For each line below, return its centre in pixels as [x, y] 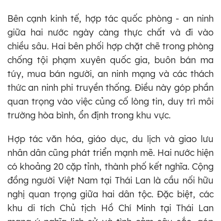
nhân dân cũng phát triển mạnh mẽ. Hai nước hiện [110, 153]
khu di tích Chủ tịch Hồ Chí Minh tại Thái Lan [110, 208]
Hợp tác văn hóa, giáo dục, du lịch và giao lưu [110, 139]
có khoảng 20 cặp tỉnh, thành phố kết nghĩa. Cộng [110, 167]
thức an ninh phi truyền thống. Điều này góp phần [110, 88]
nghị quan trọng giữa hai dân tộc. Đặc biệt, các [110, 194]
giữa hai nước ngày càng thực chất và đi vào [110, 33]
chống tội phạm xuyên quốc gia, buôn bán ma [110, 60]
